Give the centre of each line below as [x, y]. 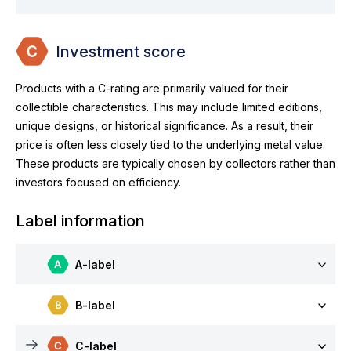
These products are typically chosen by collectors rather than [175, 163]
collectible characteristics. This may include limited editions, [169, 107]
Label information [80, 221]
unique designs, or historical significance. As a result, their [165, 126]
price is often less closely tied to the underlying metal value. [170, 145]
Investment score [119, 51]
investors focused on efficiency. [98, 182]
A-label [94, 264]
